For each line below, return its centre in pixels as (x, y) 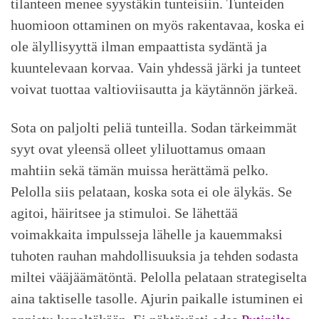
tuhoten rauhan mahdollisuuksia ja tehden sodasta (155, 256)
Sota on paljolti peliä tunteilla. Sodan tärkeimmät (154, 128)
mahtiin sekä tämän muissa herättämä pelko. (140, 171)
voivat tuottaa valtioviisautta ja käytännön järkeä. (154, 89)
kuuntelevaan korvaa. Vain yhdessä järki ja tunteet (156, 67)
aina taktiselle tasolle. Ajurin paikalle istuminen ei (157, 299)
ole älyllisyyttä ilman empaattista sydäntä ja (139, 46)
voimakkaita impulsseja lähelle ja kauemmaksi (147, 235)
